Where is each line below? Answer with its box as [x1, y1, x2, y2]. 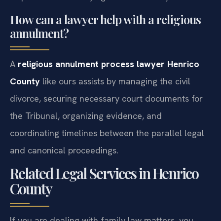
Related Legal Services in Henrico [10, 182, 198, 201]
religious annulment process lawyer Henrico [18, 76, 199, 88]
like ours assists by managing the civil [40, 94, 190, 106]
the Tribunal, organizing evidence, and [10, 128, 162, 140]
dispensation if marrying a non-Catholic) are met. [10, 9, 203, 21]
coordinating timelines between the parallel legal [10, 146, 204, 157]
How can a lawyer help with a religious [10, 30, 201, 46]
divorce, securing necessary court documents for [10, 111, 203, 123]
